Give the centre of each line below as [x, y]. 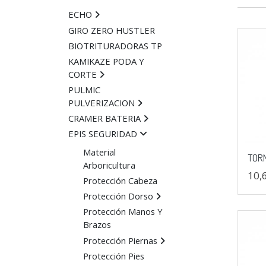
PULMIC [84, 90]
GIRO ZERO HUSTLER [111, 30]
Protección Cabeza [120, 181]
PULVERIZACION [101, 103]
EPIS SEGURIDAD [102, 134]
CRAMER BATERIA [104, 118]
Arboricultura [109, 165]
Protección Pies [113, 256]
